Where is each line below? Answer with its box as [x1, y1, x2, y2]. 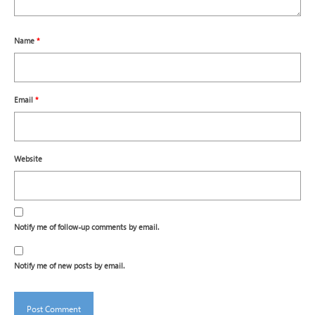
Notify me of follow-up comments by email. [14, 221, 159, 232]
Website [14, 153, 42, 164]
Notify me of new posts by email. [14, 259, 124, 271]
